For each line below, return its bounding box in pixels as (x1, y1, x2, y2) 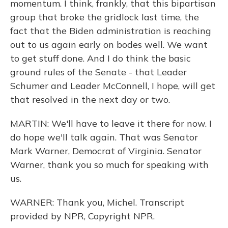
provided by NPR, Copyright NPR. (10, 210, 155, 222)
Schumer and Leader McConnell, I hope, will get (10, 80, 215, 92)
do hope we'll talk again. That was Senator (10, 131, 198, 143)
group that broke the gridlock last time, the (10, 11, 199, 23)
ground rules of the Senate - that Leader (10, 66, 187, 78)
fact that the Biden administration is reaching (10, 25, 211, 37)
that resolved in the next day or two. (10, 94, 170, 105)
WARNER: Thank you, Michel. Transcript (10, 196, 184, 208)
